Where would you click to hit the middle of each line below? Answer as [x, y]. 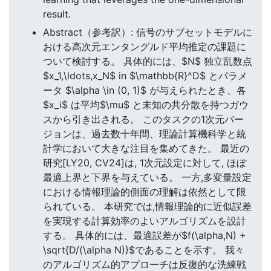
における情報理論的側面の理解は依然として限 [145, 192]
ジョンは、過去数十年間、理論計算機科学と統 [145, 134]
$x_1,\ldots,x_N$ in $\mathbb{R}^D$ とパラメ [145, 76]
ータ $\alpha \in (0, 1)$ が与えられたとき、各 [145, 90]
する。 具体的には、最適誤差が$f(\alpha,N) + [145, 236]
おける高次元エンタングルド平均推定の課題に [145, 47]
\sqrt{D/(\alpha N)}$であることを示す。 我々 [144, 250]
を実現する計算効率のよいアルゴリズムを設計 [145, 221]
